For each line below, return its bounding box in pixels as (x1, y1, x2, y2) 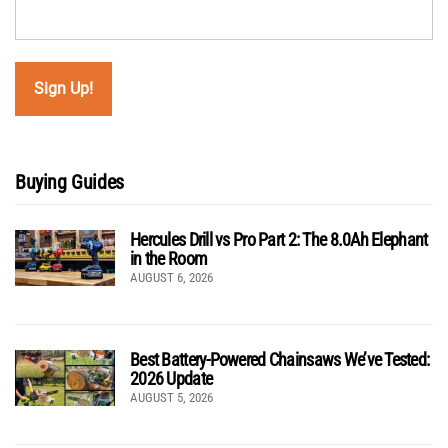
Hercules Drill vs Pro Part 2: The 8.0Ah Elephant (130, 228, 428, 250)
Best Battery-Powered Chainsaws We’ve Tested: (130, 348, 430, 370)
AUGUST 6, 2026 (130, 269, 213, 285)
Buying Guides (15, 169, 124, 194)
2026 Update (130, 367, 213, 389)
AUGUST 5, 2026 (130, 389, 213, 405)
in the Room (130, 247, 208, 269)
